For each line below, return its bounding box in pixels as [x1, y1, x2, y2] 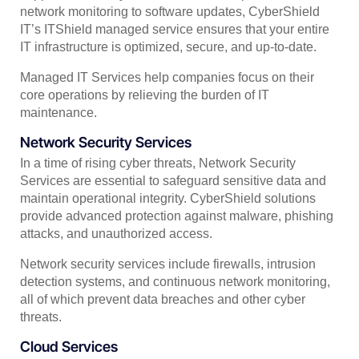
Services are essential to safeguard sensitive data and [20, 173, 326, 188]
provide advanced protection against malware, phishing [20, 208, 333, 223]
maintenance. [20, 106, 97, 120]
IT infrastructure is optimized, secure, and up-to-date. [20, 40, 317, 54]
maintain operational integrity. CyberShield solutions [20, 191, 316, 205]
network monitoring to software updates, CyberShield [20, 5, 320, 19]
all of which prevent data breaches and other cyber [20, 292, 305, 306]
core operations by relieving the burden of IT [20, 88, 269, 103]
